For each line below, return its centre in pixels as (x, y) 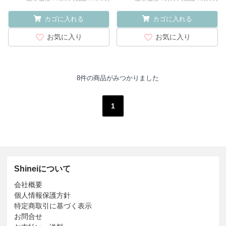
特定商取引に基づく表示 (53, 206)
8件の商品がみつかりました (118, 78)
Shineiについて (42, 168)
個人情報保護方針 (42, 195)
